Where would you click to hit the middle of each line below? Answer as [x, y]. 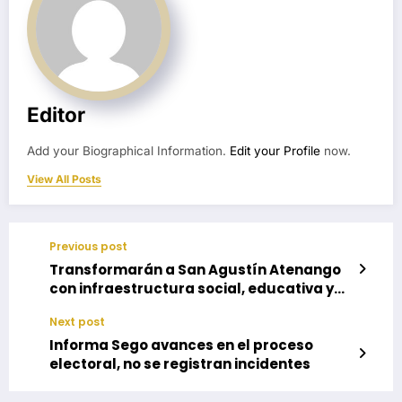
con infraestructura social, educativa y [192, 288]
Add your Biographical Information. [128, 150]
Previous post [88, 246]
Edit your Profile [275, 150]
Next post [77, 321]
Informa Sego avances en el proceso [181, 345]
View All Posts [64, 179]
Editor [56, 114]
